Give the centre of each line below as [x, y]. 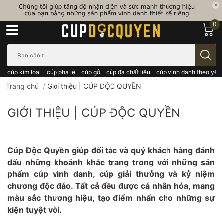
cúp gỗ [91, 72]
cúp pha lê [61, 72]
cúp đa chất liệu [128, 72]
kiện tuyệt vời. [35, 209]
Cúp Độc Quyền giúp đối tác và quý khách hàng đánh [111, 150]
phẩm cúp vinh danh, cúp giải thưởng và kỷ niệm [111, 174]
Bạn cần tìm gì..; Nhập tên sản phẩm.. [68, 49]
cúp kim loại [24, 72]
